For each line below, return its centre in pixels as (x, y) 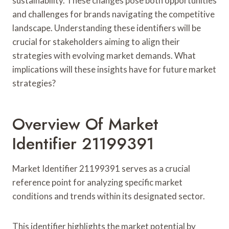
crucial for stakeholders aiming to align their (96, 41)
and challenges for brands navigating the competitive (113, 14)
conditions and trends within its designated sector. (109, 196)
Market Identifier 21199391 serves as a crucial (101, 168)
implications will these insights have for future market (114, 69)
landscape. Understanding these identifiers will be (107, 28)
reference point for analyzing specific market (97, 182)
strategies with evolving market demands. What (104, 55)
